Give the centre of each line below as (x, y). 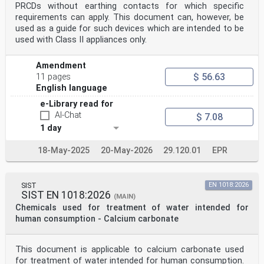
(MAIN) (125, 197)
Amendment (61, 66)
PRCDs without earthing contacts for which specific (130, 6)
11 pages (54, 77)
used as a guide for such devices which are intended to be (130, 29)
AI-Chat (68, 115)
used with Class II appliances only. (81, 40)
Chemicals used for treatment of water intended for (132, 208)
